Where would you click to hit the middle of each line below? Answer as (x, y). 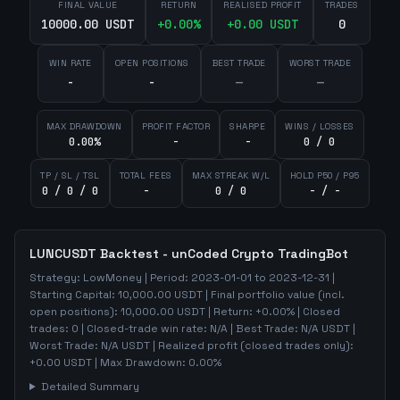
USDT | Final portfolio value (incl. (258, 295)
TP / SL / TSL (70, 175)
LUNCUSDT (63, 254)
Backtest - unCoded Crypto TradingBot (222, 254)
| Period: (167, 278)
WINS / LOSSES (320, 126)
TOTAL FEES (146, 175)
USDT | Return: (215, 312)
